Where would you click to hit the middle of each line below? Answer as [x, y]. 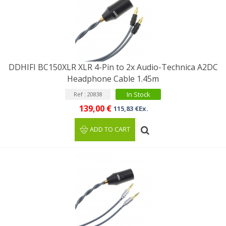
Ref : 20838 [88, 94]
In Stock [138, 95]
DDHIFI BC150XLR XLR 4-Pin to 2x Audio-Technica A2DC [113, 67]
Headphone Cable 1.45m [113, 79]
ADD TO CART [110, 130]
